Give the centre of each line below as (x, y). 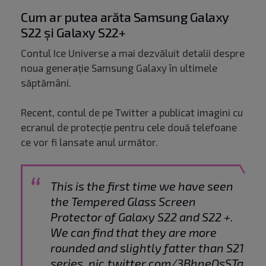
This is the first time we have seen (142, 186)
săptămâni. (46, 83)
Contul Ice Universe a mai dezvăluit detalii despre (133, 53)
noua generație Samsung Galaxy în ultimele (119, 68)
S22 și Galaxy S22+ (73, 32)
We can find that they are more (134, 232)
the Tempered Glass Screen (123, 202)
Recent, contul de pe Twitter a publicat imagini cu (132, 113)
